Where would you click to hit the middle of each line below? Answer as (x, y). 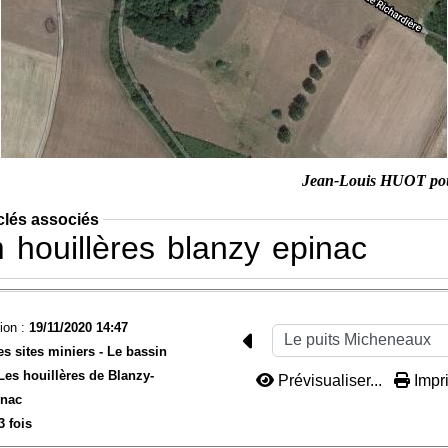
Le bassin (136, 351)
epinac (319, 247)
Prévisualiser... (330, 380)
